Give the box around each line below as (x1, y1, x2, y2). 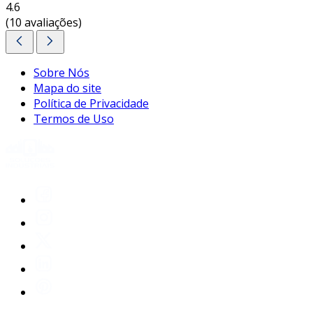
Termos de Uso (34, 111, 114, 127)
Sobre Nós (34, 65, 89, 81)
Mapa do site (34, 80, 101, 96)
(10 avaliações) (6, 15, 82, 31)
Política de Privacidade (34, 96, 149, 112)
